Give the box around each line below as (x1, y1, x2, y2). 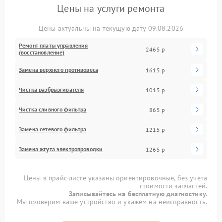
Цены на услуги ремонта (57, 2, 165, 15)
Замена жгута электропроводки (19, 145, 103, 153)
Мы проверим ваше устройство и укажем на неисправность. (16, 197, 207, 206)
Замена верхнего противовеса (19, 66, 99, 73)
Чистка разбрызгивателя (19, 86, 84, 93)
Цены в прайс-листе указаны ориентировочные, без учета (24, 173, 207, 182)
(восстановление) (19, 49, 65, 56)
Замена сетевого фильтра (19, 125, 87, 133)
